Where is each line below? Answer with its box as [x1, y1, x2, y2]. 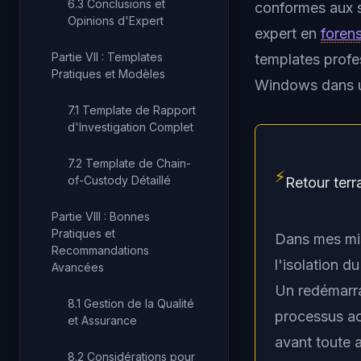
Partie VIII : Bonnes [52, 210, 150, 223]
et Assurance [68, 313, 137, 327]
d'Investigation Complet [68, 120, 193, 134]
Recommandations [52, 243, 149, 257]
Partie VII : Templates [52, 50, 163, 64]
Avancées [52, 260, 104, 274]
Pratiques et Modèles [52, 67, 165, 81]
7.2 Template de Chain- [68, 156, 191, 170]
